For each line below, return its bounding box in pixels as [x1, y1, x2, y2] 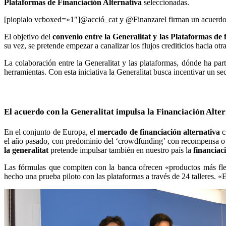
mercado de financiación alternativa [97, 127, 220, 136]
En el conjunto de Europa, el [4, 127, 98, 136]
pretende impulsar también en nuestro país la [48, 145, 193, 154]
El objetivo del [4, 32, 53, 41]
